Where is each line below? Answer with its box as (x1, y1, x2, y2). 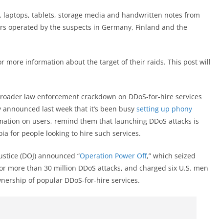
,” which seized (147, 151, 196, 160)
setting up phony (136, 104, 192, 113)
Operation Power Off (80, 151, 147, 160)
